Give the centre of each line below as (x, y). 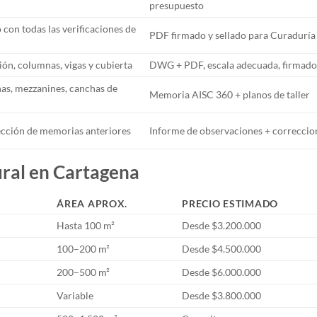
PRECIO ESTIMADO (230, 203)
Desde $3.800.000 (222, 295)
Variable (75, 295)
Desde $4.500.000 (222, 248)
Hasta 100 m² (86, 225)
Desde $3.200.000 (222, 225)
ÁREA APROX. (92, 203)
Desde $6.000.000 (222, 272)
